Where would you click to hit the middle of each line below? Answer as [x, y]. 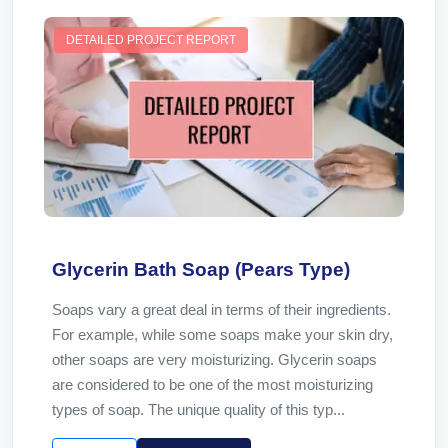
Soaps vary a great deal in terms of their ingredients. [221, 309]
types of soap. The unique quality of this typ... [198, 409]
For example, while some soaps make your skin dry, [222, 334]
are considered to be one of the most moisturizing [212, 384]
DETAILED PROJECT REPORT [151, 40]
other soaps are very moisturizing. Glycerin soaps [214, 359]
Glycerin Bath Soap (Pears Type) [201, 269]
